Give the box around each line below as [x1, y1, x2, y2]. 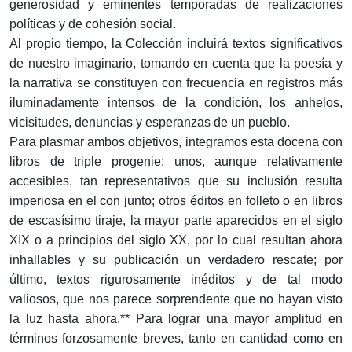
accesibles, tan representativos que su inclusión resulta [9, 174, 343, 189]
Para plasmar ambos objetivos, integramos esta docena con [9, 135, 343, 149]
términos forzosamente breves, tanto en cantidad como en [9, 332, 343, 346]
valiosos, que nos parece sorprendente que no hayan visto [9, 292, 343, 306]
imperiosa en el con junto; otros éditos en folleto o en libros [9, 194, 343, 208]
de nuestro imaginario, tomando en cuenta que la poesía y [9, 57, 343, 71]
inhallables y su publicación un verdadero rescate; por [9, 253, 343, 267]
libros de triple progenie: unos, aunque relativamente [9, 155, 343, 169]
